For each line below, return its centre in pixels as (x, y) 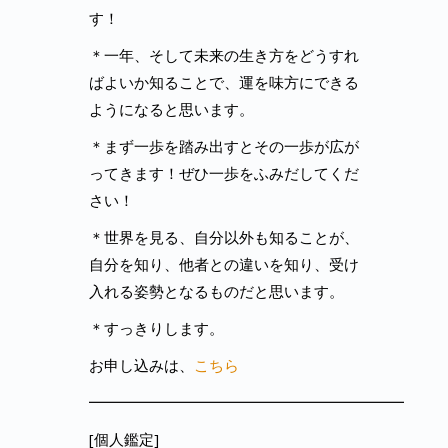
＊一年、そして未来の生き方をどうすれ (224, 55)
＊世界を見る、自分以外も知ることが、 (224, 237)
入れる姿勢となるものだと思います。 (216, 291)
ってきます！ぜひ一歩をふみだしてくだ (224, 173)
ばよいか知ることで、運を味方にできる (224, 82)
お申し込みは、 (141, 365)
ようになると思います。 (171, 109)
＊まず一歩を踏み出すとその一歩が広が (224, 146)
